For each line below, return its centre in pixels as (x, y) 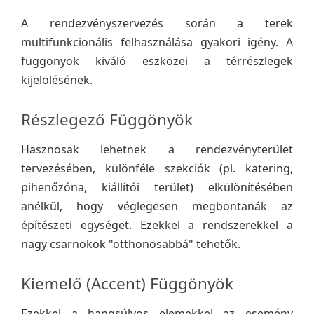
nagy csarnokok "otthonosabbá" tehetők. (131, 244)
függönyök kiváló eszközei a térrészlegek (157, 61)
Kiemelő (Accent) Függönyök (127, 284)
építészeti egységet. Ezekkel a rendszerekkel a (157, 225)
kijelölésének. (57, 80)
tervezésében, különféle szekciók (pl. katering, (157, 168)
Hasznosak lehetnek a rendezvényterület (157, 149)
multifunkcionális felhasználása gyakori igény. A (157, 42)
